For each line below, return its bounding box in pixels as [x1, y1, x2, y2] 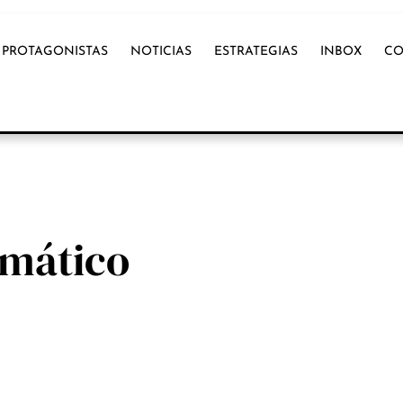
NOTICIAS [130, 45, 193, 59]
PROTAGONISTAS [2, 45, 109, 59]
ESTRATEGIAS [214, 45, 299, 59]
